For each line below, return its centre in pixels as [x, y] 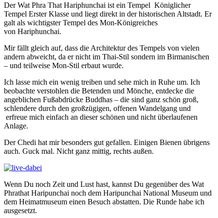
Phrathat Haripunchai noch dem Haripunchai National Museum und [108, 193]
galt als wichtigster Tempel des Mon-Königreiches [81, 22]
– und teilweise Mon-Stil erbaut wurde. [64, 65]
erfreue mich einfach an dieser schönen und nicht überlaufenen [101, 117]
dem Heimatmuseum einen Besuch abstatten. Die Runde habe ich [104, 201]
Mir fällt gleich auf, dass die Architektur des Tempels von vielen [102, 48]
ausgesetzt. [20, 210]
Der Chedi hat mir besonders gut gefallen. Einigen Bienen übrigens [107, 142]
